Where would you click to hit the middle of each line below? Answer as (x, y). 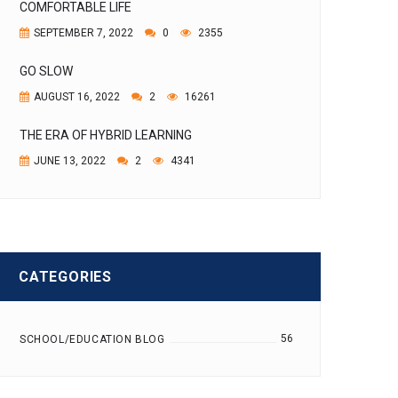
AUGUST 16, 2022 (77, 97)
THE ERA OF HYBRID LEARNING (106, 135)
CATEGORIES (65, 277)
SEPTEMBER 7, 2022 (84, 33)
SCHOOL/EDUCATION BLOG (92, 339)
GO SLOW (46, 71)
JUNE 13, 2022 (70, 161)
